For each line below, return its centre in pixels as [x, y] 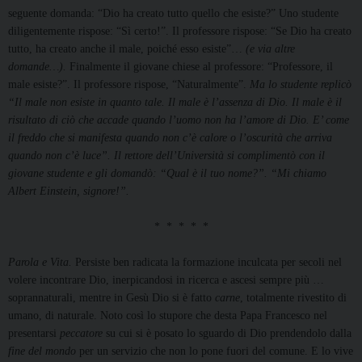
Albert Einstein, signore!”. [69, 192]
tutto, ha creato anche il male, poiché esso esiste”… [127, 49]
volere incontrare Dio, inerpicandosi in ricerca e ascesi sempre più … [166, 280]
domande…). [39, 67]
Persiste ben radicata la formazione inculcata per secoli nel [208, 263]
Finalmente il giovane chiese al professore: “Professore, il [201, 67]
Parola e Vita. [42, 263]
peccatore [83, 334]
